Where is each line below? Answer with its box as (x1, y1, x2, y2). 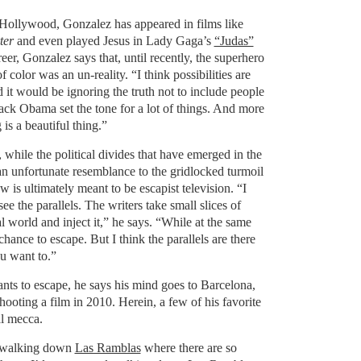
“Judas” (214, 34, 254, 48)
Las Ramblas (74, 341, 141, 355)
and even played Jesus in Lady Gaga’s (13, 34, 214, 48)
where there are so (140, 341, 237, 355)
